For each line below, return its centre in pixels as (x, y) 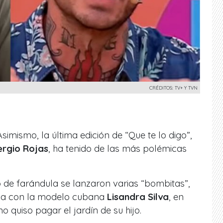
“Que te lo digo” (158, 135)
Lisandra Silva (137, 197)
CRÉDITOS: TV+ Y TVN (173, 87)
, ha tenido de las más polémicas (117, 148)
